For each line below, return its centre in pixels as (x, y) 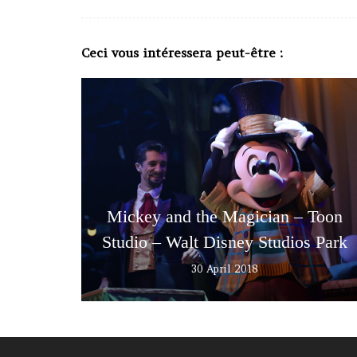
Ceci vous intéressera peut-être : (182, 53)
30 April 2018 (224, 269)
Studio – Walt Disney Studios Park (224, 242)
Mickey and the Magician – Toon (224, 217)
